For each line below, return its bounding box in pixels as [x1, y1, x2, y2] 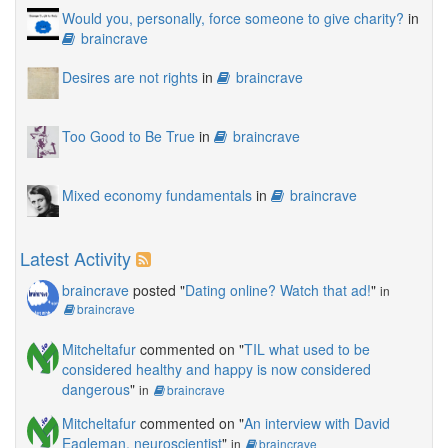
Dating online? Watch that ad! [185, 279, 371, 300]
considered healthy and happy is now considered [62, 358, 371, 379]
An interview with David [244, 412, 390, 433]
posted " [129, 279, 185, 300]
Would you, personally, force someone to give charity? [62, 7, 404, 28]
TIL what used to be [244, 338, 370, 359]
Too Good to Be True [62, 125, 195, 146]
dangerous [62, 378, 130, 399]
